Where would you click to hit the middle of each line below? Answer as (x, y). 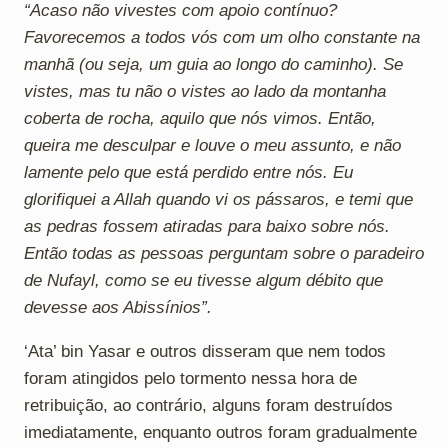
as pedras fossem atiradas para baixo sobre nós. (207, 226)
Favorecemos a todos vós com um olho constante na (222, 37)
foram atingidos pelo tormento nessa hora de (190, 378)
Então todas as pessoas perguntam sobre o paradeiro (224, 253)
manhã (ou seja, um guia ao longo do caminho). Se (213, 64)
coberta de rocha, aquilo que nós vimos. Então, (200, 118)
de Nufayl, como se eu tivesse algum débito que (203, 280)
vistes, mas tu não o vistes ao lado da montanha (205, 91)
